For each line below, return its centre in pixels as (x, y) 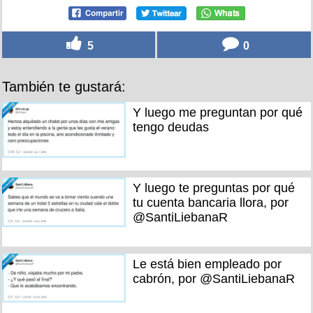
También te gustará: (64, 86)
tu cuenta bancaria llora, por (210, 203)
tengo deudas (170, 127)
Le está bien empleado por (207, 264)
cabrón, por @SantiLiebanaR (213, 278)
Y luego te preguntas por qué (213, 188)
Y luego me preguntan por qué (217, 112)
